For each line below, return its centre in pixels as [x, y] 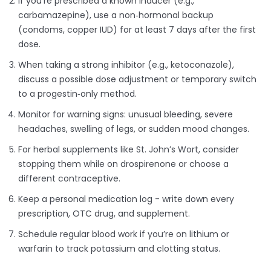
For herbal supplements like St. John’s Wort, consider [129, 150]
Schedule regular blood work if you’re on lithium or [124, 234]
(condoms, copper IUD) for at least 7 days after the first [137, 30]
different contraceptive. [69, 179]
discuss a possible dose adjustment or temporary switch [137, 80]
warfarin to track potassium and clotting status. [119, 249]
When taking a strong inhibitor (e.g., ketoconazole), [126, 65]
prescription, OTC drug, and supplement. [104, 214]
